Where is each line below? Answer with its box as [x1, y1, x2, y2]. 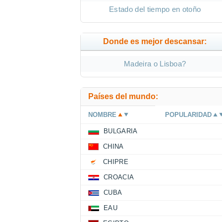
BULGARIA [104, 127, 138, 135]
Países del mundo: [88, 92, 158, 101]
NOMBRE [88, 111, 116, 119]
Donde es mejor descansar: [103, 37, 207, 46]
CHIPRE [103, 158, 128, 166]
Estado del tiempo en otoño [109, 5, 201, 14]
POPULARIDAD [165, 111, 212, 119]
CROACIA [104, 173, 134, 181]
